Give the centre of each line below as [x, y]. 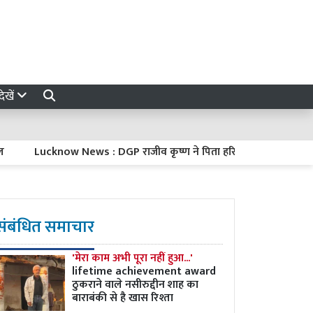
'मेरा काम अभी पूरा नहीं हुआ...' [132, 258]
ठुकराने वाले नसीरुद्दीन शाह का [135, 285]
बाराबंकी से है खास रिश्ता [123, 298]
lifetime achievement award [144, 271]
